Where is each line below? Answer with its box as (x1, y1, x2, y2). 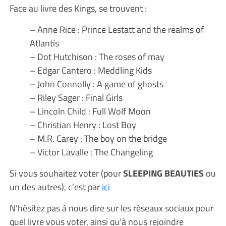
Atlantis (29, 36, 59, 50)
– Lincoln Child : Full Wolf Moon (29, 104, 151, 118)
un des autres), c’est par (9, 180, 102, 194)
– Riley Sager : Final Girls (29, 90, 123, 104)
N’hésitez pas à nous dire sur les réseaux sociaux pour (9, 201, 213, 215)
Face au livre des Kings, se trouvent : (9, 1, 147, 15)
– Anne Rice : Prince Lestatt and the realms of (29, 22, 204, 36)
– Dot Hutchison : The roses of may (29, 49, 164, 64)
